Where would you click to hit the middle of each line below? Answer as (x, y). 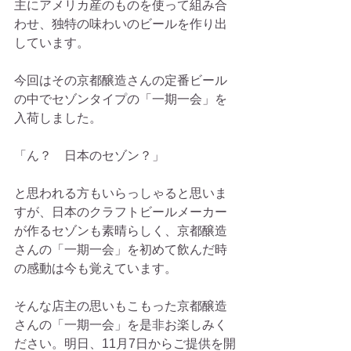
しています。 (52, 43)
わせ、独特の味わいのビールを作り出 (121, 24)
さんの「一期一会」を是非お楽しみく (121, 325)
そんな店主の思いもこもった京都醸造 (121, 306)
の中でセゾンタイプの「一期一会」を (121, 99)
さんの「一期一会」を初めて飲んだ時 (121, 250)
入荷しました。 (58, 118)
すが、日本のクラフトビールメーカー (121, 212)
